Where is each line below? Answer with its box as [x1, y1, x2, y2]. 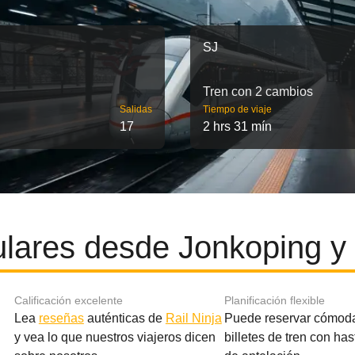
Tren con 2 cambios [203, 85, 313, 98]
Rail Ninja [165, 311, 222, 325]
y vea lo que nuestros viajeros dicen [13, 330, 216, 344]
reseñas [38, 311, 84, 325]
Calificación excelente [13, 294, 123, 307]
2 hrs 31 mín [203, 120, 272, 133]
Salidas [120, 104, 152, 115]
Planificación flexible [223, 294, 325, 307]
